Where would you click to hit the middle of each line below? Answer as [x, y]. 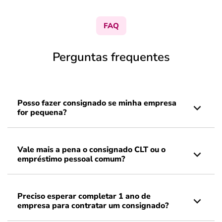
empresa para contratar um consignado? [93, 206]
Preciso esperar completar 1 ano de [84, 196]
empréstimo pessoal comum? [71, 159]
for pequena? [42, 112]
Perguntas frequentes [111, 57]
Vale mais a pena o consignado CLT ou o [91, 150]
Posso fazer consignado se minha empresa [97, 103]
